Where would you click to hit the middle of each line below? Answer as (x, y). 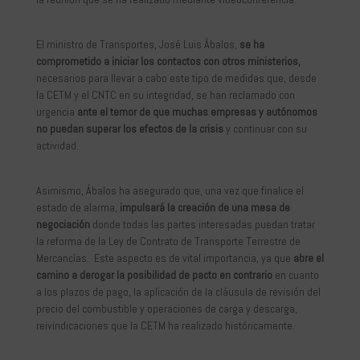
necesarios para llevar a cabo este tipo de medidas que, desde (176, 78)
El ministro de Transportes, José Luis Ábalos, (137, 45)
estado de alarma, (78, 208)
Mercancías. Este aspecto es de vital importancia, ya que (164, 258)
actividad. (57, 146)
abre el (308, 258)
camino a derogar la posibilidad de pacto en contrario (154, 275)
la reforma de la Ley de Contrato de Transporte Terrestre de (168, 241)
